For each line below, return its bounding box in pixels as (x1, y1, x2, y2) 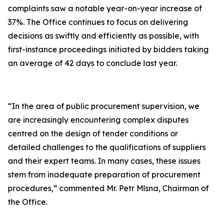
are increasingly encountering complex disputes (8, 115, 189, 125)
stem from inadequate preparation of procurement (8, 170, 200, 179)
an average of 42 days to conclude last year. (8, 58, 177, 68)
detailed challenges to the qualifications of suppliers (8, 142, 206, 152)
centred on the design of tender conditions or (8, 129, 178, 138)
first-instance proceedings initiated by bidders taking (8, 44, 209, 54)
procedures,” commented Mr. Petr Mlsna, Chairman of (8, 183, 209, 193)
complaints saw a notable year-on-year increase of (8, 3, 202, 13)
